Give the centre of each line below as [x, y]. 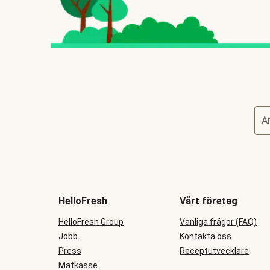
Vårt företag [209, 201]
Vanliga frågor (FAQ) [218, 222]
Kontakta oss [206, 236]
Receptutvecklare [215, 251]
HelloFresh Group [91, 222]
